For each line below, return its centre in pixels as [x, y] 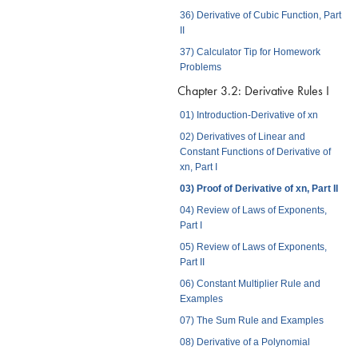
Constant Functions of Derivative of [255, 152]
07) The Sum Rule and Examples [251, 321]
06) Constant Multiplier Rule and [250, 284]
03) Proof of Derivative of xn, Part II [259, 189]
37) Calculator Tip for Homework [250, 52]
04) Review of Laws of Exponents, [253, 211]
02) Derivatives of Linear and [242, 137]
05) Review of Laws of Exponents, [253, 247]
